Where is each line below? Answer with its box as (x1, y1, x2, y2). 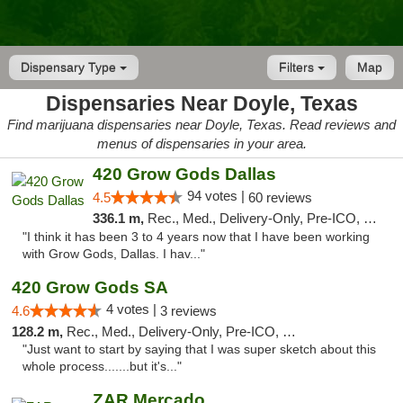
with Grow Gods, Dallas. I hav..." (22, 247, 205, 261)
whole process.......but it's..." (22, 360, 182, 373)
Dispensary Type (21, 60, 120, 75)
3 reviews (160, 303, 217, 318)
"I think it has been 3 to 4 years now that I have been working (22, 230, 370, 244)
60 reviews (247, 190, 312, 205)
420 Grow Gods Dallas (92, 165, 276, 184)
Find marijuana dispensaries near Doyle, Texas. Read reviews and (7, 117, 396, 132)
